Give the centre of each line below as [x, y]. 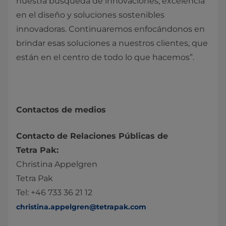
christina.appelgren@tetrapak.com [81, 207]
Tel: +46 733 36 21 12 [54, 192]
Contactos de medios [61, 110]
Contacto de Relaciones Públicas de [92, 136]
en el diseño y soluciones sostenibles [90, 15]
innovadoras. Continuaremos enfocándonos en [110, 29]
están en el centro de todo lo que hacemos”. [105, 57]
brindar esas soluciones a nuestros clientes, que [112, 43]
